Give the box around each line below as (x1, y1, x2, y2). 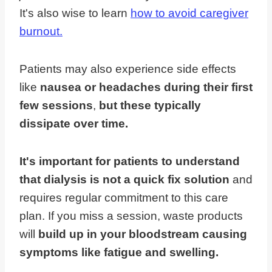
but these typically (99, 99, 201, 112)
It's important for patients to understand (19, 155, 240, 168)
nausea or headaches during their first (40, 81, 253, 94)
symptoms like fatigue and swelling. (19, 246, 219, 259)
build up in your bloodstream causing (38, 228, 247, 241)
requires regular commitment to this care (19, 191, 228, 205)
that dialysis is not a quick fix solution (19, 173, 229, 186)
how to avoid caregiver (131, 7, 248, 20)
